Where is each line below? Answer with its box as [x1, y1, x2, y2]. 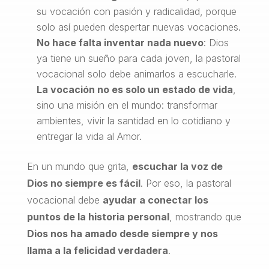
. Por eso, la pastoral [140, 177, 231, 189]
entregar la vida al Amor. [36, 130, 142, 142]
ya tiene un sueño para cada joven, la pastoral [36, 52, 241, 64]
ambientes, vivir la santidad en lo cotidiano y [36, 114, 231, 127]
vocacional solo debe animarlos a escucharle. [36, 67, 237, 80]
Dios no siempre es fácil [26, 177, 141, 189]
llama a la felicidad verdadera [26, 244, 168, 256]
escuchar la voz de [131, 160, 223, 172]
